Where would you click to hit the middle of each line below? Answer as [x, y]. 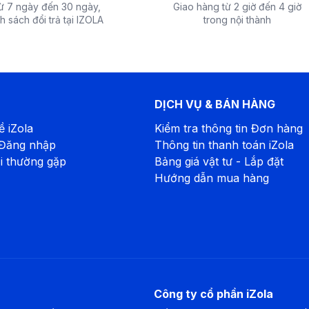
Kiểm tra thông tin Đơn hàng [229, 129]
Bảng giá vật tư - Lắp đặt [219, 162]
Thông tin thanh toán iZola [224, 145]
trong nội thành [237, 20]
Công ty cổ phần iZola [213, 293]
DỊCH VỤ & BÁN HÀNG [215, 104]
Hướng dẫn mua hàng [212, 178]
